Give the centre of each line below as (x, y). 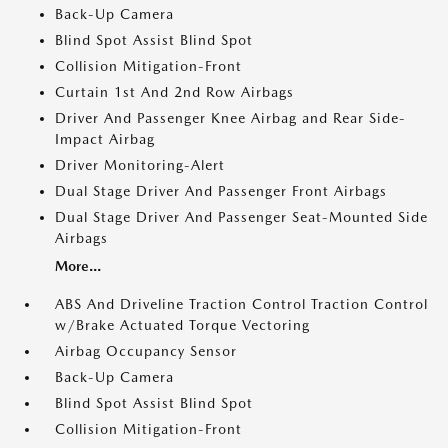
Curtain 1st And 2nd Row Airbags (174, 92)
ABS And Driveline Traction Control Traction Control (241, 304)
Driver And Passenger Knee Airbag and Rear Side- (230, 118)
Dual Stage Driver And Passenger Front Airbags (221, 191)
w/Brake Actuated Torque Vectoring (182, 325)
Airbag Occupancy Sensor (146, 351)
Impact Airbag (105, 139)
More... (78, 266)
